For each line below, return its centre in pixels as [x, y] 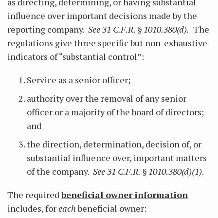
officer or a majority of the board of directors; [115, 112]
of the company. [60, 171]
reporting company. [48, 29]
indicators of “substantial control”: [76, 56]
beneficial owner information [125, 195]
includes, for [33, 208]
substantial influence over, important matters [117, 158]
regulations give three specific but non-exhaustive [107, 43]
